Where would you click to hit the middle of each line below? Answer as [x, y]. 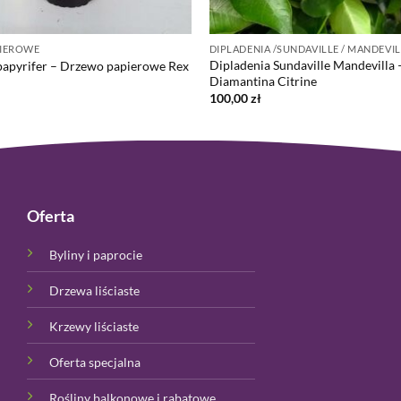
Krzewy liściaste [94, 326]
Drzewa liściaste [95, 290]
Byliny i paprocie [96, 254]
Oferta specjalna [95, 362]
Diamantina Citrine [263, 81]
